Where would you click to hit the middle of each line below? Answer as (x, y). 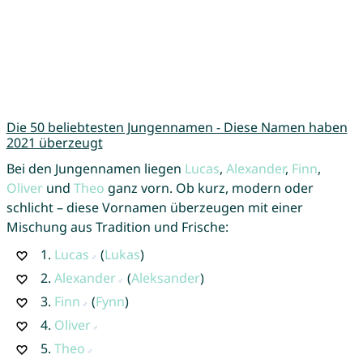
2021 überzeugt (54, 142)
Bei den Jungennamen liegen (95, 168)
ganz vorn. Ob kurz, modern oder (209, 188)
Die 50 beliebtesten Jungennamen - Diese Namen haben (177, 127)
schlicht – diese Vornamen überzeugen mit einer (154, 207)
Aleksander (165, 278)
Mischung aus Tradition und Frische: (117, 226)
